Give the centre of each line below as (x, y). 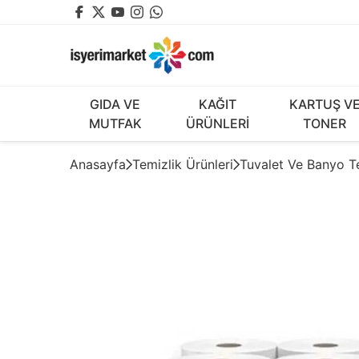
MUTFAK (115, 123)
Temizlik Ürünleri (183, 164)
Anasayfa (98, 164)
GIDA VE (115, 104)
